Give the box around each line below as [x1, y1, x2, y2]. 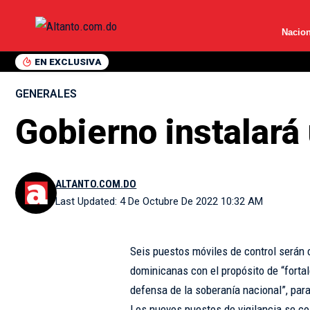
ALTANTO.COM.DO [55, 178, 137, 190]
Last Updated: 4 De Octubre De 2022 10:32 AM [55, 195, 264, 208]
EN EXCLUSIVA [34, 55, 102, 67]
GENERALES [15, 87, 77, 100]
